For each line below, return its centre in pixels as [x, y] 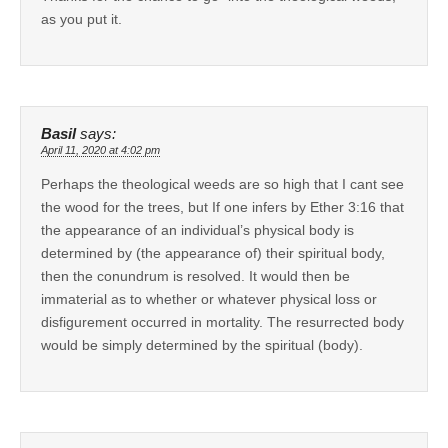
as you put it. [81, 18]
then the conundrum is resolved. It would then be [195, 275]
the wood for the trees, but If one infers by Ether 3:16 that [222, 206]
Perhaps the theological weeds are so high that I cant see [222, 183]
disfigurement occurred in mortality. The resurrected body [222, 321]
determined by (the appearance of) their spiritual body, [213, 252]
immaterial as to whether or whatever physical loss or [209, 298]
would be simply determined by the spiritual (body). [202, 344]
